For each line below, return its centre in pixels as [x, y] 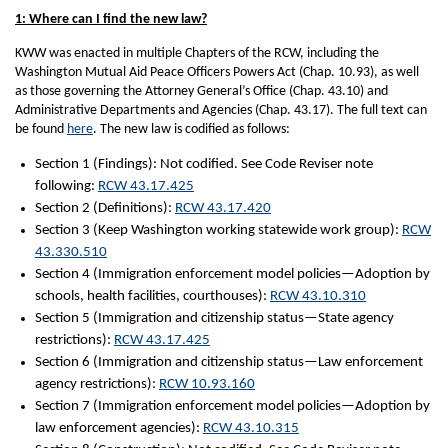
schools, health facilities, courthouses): [152, 296]
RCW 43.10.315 [251, 428]
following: [66, 186]
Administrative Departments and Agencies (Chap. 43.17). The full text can [221, 110]
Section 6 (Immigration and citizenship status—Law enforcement [229, 362]
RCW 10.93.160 [207, 384]
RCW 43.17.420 [223, 208]
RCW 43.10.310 [318, 296]
